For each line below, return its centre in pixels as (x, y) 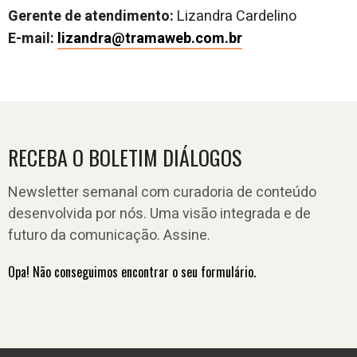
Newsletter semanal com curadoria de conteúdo (162, 193)
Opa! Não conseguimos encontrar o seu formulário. (132, 272)
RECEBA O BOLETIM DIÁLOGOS (125, 158)
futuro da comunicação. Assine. (109, 236)
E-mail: (33, 39)
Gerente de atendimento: (92, 17)
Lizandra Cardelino (237, 17)
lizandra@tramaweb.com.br (150, 39)
